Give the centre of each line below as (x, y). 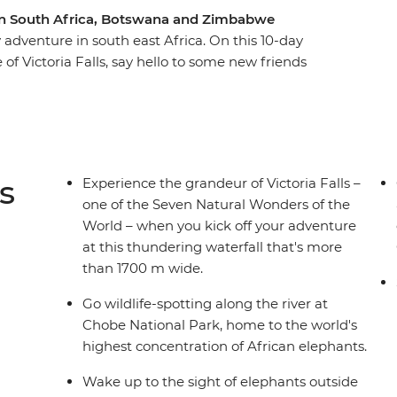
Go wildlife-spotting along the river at (206, 303)
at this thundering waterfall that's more (213, 246)
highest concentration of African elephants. (225, 346)
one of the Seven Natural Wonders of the (217, 204)
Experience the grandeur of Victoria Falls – (222, 183)
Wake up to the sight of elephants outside (221, 381)
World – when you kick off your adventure (220, 225)
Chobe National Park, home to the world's (220, 324)
